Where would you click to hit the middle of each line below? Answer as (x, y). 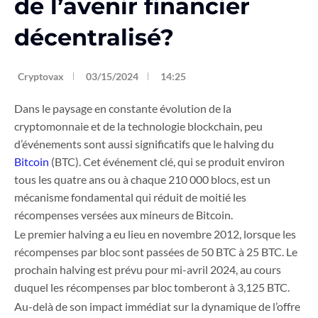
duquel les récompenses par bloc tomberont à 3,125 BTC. (152, 287)
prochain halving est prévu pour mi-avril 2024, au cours (148, 270)
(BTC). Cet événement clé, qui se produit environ (167, 162)
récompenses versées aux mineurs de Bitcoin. (124, 215)
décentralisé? (94, 38)
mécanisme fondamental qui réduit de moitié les (130, 197)
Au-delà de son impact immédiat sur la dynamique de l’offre (157, 307)
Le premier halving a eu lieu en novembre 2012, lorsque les (155, 234)
